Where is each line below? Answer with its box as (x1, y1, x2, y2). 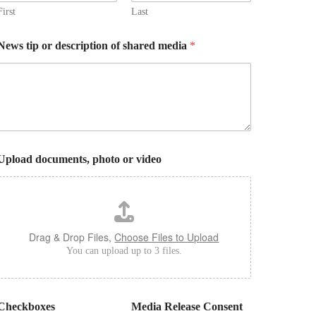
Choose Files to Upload (114, 229, 219, 244)
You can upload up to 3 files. (66, 245, 182, 256)
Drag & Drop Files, (29, 229, 115, 244)
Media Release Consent (131, 300, 243, 312)
